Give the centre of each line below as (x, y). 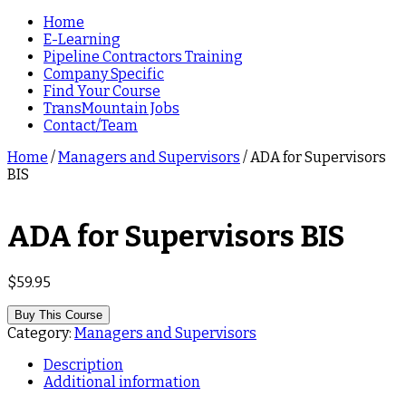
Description (83, 364)
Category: (41, 333)
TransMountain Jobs (111, 108)
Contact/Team (91, 125)
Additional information (122, 382)
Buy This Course (58, 314)
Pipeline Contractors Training (143, 56)
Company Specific (104, 73)
